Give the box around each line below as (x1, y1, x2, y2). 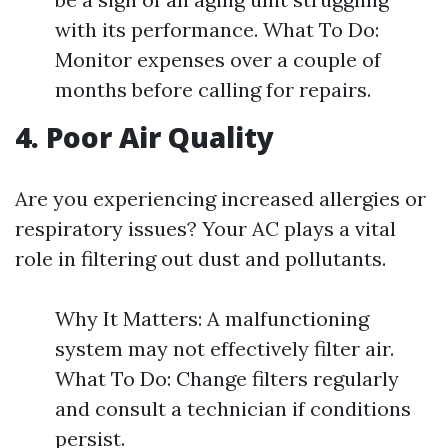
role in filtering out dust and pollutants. (15, 246, 386, 271)
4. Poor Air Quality (15, 118, 274, 156)
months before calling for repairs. (55, 77, 371, 102)
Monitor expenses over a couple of (55, 47, 381, 72)
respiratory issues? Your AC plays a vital (15, 216, 396, 241)
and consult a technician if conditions (55, 396, 411, 421)
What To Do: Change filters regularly (55, 366, 399, 391)
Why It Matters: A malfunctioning (55, 306, 369, 331)
